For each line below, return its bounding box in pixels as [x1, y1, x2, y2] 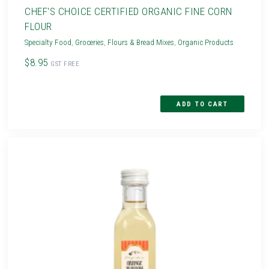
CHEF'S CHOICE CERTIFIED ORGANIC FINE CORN [25, 5, 232, 17]
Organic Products [178, 37, 234, 47]
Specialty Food [25, 37, 72, 47]
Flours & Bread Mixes [107, 37, 175, 47]
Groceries [75, 37, 104, 47]
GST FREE [50, 59, 80, 68]
